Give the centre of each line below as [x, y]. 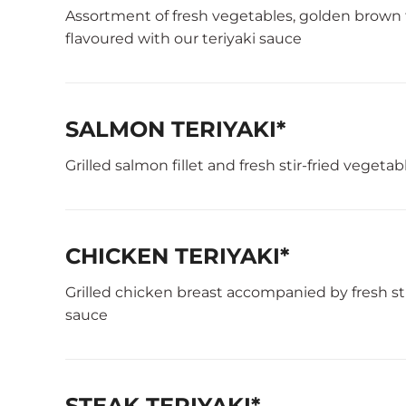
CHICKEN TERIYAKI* [177, 256]
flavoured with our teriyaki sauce [184, 39]
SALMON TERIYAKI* [175, 129]
